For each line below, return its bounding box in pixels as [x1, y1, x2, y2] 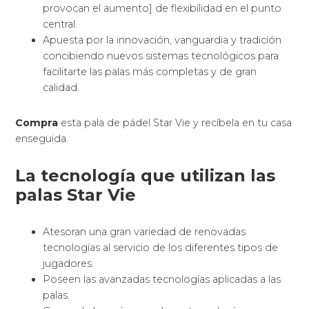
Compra [15, 117, 59, 130]
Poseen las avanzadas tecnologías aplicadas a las [43, 273, 281, 286]
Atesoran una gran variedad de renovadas [43, 226, 246, 239]
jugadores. [43, 257, 94, 270]
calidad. [43, 81, 80, 94]
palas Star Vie [15, 185, 137, 206]
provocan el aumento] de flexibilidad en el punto [43, 2, 282, 15]
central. [43, 18, 78, 31]
